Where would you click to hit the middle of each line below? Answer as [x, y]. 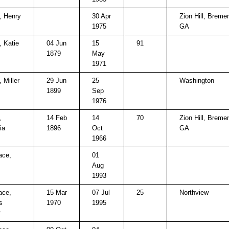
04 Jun [56, 43]
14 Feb [57, 118]
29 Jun [56, 81]
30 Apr [101, 16]
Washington [197, 81]
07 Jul [101, 192]
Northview [194, 192]
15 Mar [57, 192]
